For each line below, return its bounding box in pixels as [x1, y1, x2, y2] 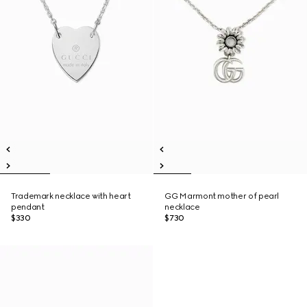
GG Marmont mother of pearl [164, 191, 280, 201]
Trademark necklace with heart [11, 191, 131, 201]
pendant [11, 202, 45, 212]
